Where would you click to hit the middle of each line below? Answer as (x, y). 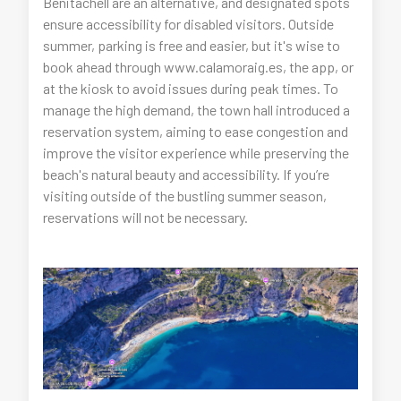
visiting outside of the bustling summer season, (185, 195)
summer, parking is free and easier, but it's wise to (192, 45)
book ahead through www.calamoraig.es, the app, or (199, 66)
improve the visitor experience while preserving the (196, 152)
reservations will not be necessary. (146, 217)
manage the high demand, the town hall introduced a (197, 109)
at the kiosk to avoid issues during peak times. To (191, 88)
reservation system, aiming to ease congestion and (196, 131)
